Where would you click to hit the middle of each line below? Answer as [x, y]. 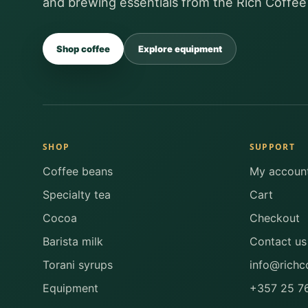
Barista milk [73, 242]
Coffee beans [78, 172]
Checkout [274, 218]
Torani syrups [78, 265]
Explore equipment [180, 49]
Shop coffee [83, 49]
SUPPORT [272, 147]
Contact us [278, 242]
